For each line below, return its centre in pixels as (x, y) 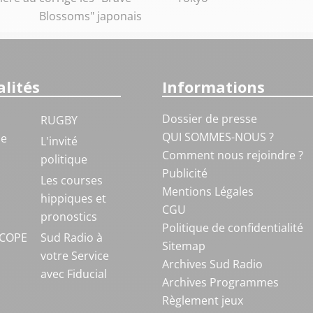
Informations (213, 87)
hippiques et (73, 198)
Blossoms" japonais (90, 16)
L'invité (59, 141)
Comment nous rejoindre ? (234, 155)
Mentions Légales (208, 191)
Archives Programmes (220, 282)
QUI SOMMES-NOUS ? (218, 137)
